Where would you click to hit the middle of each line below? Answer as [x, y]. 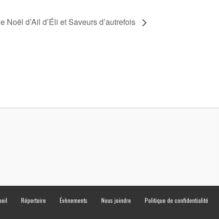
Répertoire [33, 200]
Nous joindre [116, 200]
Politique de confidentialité [176, 200]
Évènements [74, 200]
